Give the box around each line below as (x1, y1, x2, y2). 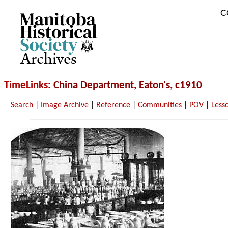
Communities (138, 101, 182, 110)
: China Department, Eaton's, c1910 (48, 80, 202, 91)
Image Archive (41, 101, 89, 110)
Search (11, 101, 34, 110)
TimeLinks (4, 80, 48, 91)
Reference (96, 101, 131, 110)
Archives (20, 47, 77, 71)
